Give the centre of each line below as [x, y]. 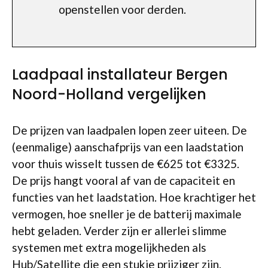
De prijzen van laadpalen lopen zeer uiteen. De [130, 130]
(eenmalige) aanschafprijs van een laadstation [128, 147]
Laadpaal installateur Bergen [120, 74]
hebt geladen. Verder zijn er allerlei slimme [119, 230]
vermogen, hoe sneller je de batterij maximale [127, 214]
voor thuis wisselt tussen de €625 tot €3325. [126, 163]
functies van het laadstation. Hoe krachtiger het [134, 197]
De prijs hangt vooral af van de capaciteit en [124, 180]
